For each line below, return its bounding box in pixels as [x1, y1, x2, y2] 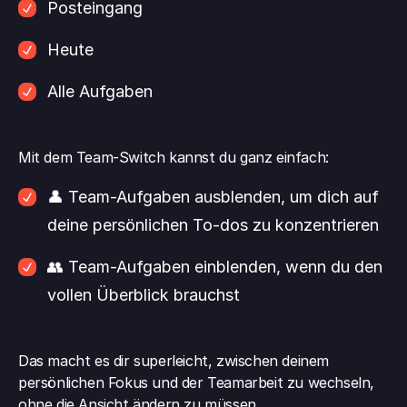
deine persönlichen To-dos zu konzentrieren [47, 215, 379, 234]
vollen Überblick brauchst [47, 285, 240, 304]
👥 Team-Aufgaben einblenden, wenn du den [47, 257, 382, 276]
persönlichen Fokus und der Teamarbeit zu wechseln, [18, 373, 375, 392]
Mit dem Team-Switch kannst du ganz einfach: [18, 148, 329, 166]
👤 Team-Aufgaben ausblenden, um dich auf [47, 187, 379, 206]
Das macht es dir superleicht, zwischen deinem [18, 352, 330, 370]
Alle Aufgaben [47, 82, 153, 101]
